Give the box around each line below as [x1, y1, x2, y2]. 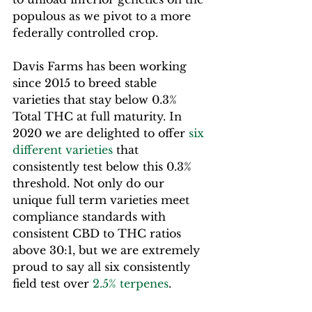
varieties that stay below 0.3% [13, 92, 180, 107]
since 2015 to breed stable [13, 75, 160, 90]
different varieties [13, 142, 113, 157]
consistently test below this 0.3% [13, 159, 195, 173]
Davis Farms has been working [13, 58, 190, 73]
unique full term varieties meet [13, 192, 193, 207]
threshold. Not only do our [13, 175, 168, 190]
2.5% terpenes [93, 276, 169, 290]
